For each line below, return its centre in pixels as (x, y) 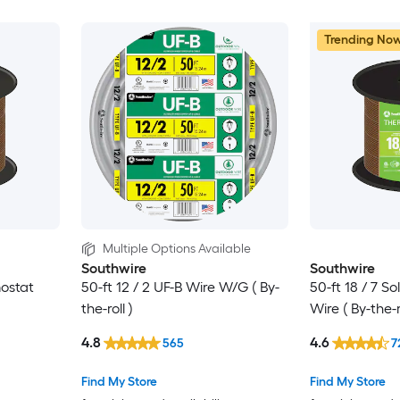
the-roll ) (107, 308)
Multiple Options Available (176, 248)
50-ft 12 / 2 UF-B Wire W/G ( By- (180, 287)
